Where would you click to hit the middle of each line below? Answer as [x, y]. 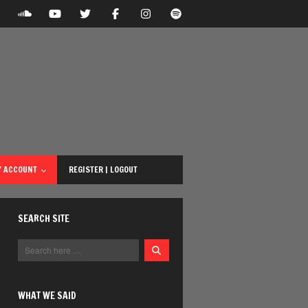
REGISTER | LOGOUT [103, 169]
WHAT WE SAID [47, 295]
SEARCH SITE [44, 218]
